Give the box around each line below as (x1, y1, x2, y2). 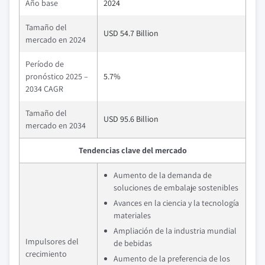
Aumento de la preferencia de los (114, 253, 230, 264)
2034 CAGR (25, 83, 63, 94)
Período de (25, 59, 64, 69)
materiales (114, 210, 151, 221)
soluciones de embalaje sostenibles (114, 182, 238, 193)
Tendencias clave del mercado (78, 145, 187, 156)
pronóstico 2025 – (25, 71, 88, 82)
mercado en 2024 (25, 34, 86, 45)
